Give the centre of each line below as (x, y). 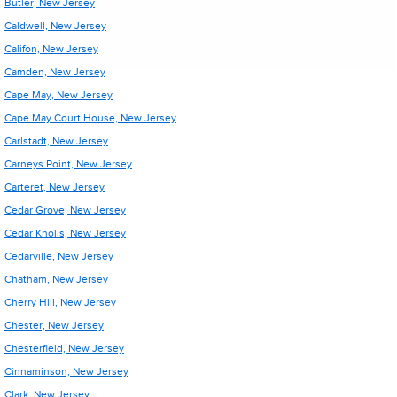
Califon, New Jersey (51, 49)
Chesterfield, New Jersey (64, 348)
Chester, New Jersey (54, 325)
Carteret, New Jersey (54, 187)
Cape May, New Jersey (58, 95)
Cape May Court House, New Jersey (90, 118)
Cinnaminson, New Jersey (66, 371)
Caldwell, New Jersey (55, 26)
